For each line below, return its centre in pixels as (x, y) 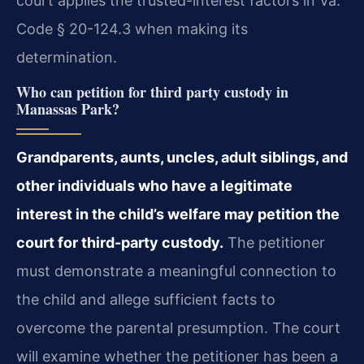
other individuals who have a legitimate (154, 185)
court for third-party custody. (120, 242)
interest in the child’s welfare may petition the (178, 214)
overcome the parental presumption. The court (178, 327)
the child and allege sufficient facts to (146, 299)
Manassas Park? (68, 108)
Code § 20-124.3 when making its (132, 29)
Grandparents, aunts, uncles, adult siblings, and (182, 157)
